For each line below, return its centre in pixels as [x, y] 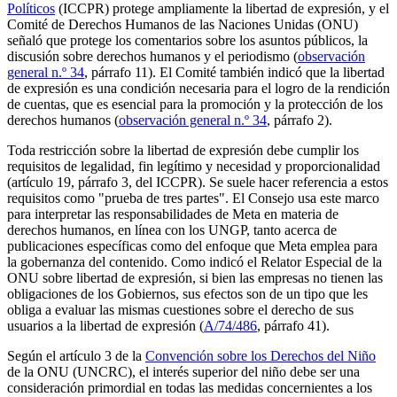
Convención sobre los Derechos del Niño [261, 356]
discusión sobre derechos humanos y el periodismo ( [152, 57]
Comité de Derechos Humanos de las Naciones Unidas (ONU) [183, 25]
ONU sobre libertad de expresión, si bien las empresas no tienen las [195, 278]
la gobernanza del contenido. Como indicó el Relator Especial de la [195, 262]
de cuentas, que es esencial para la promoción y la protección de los [195, 105]
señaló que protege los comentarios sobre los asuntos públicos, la [187, 41]
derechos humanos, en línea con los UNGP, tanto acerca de [172, 230]
